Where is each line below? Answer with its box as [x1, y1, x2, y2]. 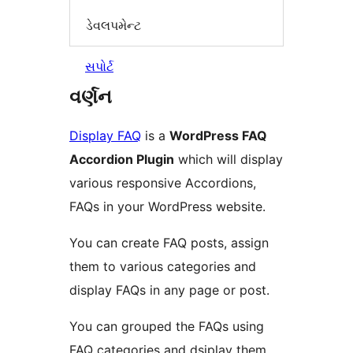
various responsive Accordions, [69, 175, 256, 191]
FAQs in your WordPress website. [69, 199, 266, 215]
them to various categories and [69, 258, 256, 275]
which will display [174, 151, 283, 168]
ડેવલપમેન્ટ [86, 17, 141, 33]
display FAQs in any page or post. [69, 282, 269, 299]
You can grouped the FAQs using [69, 318, 264, 335]
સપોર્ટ [85, 58, 113, 75]
